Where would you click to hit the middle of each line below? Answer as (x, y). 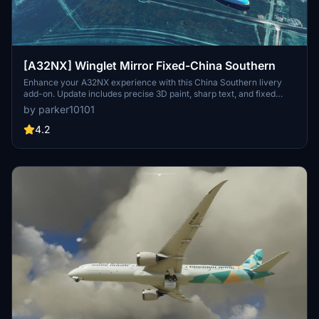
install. (36, 117)
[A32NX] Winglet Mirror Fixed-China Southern (150, 66)
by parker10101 (59, 110)
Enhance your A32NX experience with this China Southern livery (153, 83)
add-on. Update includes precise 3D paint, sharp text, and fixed (150, 94)
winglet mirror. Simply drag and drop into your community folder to (157, 105)
